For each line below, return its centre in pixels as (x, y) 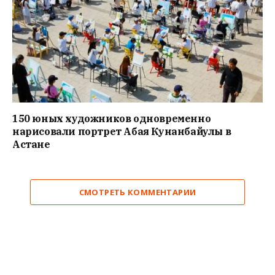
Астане (31, 144)
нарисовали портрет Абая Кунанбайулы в (122, 131)
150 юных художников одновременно (112, 118)
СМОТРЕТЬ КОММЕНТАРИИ (137, 192)
